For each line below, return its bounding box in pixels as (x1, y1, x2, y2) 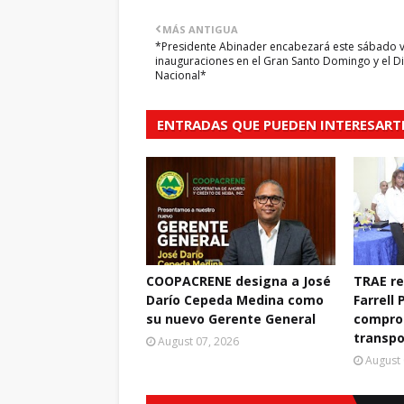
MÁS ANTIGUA (162, 23, 238, 36)
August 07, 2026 (158, 334, 239, 349)
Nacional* (155, 68, 207, 83)
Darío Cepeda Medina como (146, 291, 324, 308)
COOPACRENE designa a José (146, 272, 331, 289)
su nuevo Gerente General (146, 310, 316, 327)
